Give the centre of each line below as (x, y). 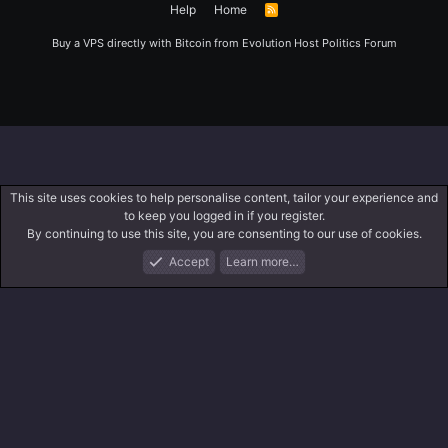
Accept (189, 261)
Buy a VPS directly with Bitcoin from (146, 43)
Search (403, 273)
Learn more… (263, 261)
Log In (223, 273)
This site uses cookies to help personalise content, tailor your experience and (224, 197)
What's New (134, 273)
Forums (45, 273)
